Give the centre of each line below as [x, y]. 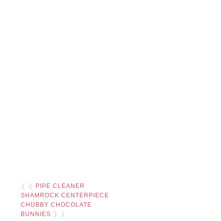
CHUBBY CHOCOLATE [56, 205]
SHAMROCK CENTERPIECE [65, 196]
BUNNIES [36, 214]
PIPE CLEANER [60, 186]
